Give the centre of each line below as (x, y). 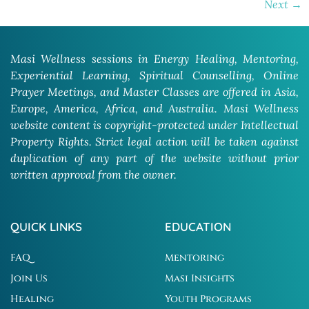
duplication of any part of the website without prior (154, 158)
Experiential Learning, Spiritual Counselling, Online (154, 76)
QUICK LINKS (46, 227)
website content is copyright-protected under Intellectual (154, 125)
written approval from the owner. (95, 175)
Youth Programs (208, 299)
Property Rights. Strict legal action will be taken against (154, 142)
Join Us (29, 279)
